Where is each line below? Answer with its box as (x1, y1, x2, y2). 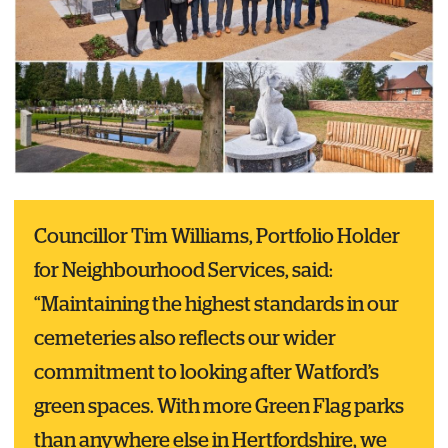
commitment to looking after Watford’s (33, 363, 379, 384)
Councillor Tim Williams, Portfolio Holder (33, 227, 400, 248)
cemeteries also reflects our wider (33, 329, 336, 350)
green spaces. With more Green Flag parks (33, 397, 404, 418)
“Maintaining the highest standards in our (33, 295, 399, 316)
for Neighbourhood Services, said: (33, 261, 333, 282)
